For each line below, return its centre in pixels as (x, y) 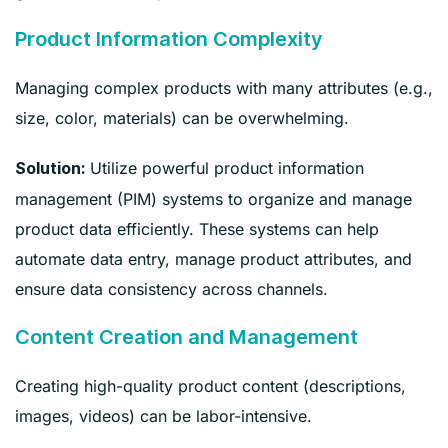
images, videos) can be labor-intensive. (163, 415)
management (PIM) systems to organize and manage (213, 198)
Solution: (50, 168)
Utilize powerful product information (224, 167)
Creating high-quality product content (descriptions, (210, 385)
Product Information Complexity (169, 38)
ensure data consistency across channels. (171, 288)
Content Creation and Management (186, 336)
